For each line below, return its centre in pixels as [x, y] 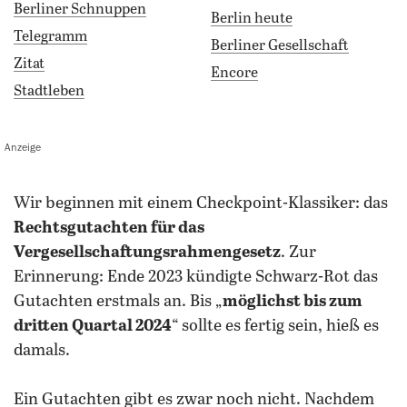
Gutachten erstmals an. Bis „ [118, 302]
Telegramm [50, 37]
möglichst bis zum [293, 302]
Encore [234, 73]
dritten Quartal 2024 [93, 326]
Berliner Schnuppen [80, 10]
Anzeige [23, 147]
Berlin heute [252, 19]
